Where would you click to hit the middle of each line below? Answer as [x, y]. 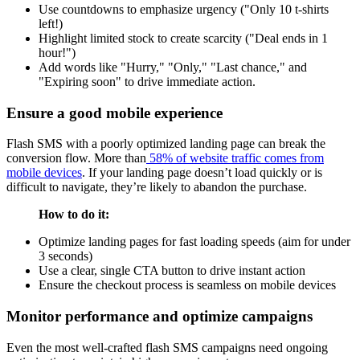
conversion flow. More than [76, 158]
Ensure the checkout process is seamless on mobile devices [187, 285]
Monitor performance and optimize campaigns [160, 316]
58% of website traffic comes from [235, 158]
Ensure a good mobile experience [115, 112]
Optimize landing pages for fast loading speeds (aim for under [194, 242]
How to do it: [74, 215]
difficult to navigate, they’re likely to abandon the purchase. [157, 187]
